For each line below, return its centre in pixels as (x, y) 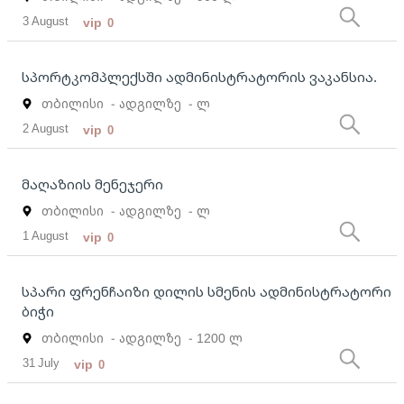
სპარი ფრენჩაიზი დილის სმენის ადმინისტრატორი (207, 292)
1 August (46, 236)
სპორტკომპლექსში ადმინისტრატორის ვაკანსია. (199, 77)
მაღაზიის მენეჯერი (92, 184)
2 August (46, 129)
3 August (46, 21)
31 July (41, 363)
